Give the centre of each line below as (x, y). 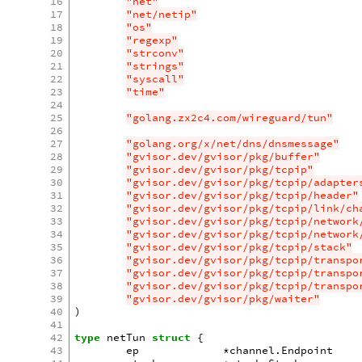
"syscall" (156, 78)
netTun (126, 337)
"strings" (156, 65)
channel (253, 350)
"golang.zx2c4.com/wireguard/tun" (230, 117)
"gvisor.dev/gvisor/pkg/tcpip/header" (243, 195)
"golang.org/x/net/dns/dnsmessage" (233, 143)
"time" (146, 91)
